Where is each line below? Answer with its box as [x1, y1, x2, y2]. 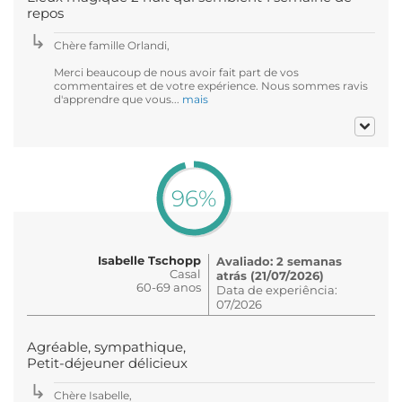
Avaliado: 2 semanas [216, 253, 342, 268]
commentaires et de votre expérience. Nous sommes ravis [54, 78, 368, 92]
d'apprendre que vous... [54, 92, 182, 106]
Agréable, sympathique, [27, 338, 186, 355]
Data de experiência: [216, 282, 337, 297]
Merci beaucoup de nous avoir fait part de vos [54, 65, 299, 79]
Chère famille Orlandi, [54, 38, 170, 52]
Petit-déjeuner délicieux [27, 354, 188, 371]
